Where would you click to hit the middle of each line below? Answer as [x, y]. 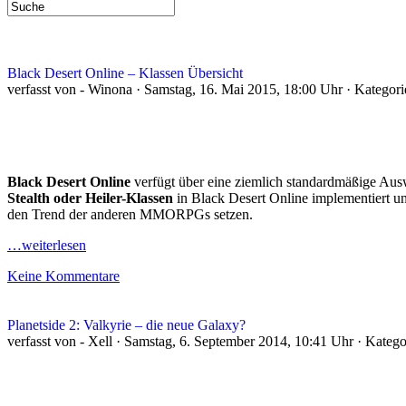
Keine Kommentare [63, 276]
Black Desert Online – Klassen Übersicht [125, 73]
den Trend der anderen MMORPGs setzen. [130, 214]
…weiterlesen [47, 245]
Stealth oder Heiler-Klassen [92, 198]
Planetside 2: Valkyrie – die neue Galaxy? [126, 325]
